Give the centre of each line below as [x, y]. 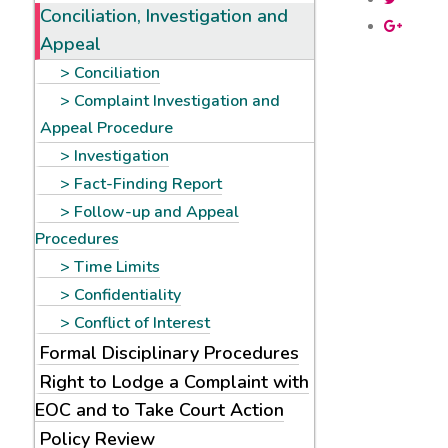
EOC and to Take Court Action [159, 410]
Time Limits [117, 267]
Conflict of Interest [142, 323]
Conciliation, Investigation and [164, 16]
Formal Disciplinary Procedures [169, 353]
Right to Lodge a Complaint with [174, 382]
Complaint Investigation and [177, 101]
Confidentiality [127, 295]
